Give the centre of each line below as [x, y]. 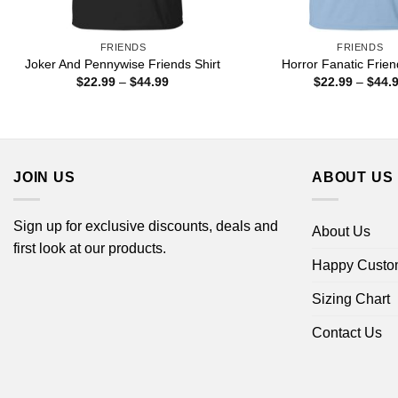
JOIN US [44, 178]
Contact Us [347, 332]
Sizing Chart [351, 298]
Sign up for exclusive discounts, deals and [146, 226]
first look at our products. [90, 248]
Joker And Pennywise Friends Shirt [123, 64]
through [190, 119]
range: [187, 94]
